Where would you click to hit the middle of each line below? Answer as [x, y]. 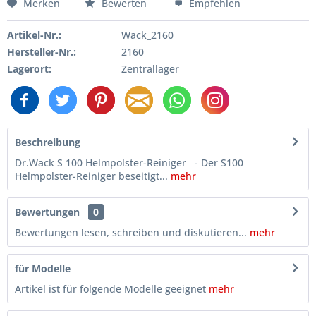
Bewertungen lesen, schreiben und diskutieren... [131, 232]
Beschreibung [48, 142]
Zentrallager [150, 68]
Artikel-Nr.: [34, 35]
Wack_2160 [147, 35]
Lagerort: [29, 68]
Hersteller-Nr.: [42, 51]
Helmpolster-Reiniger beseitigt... [91, 176]
